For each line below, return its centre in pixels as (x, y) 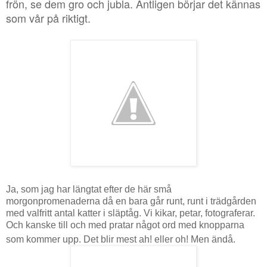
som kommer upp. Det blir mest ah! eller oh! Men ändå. (122, 239)
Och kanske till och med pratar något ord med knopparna (125, 225)
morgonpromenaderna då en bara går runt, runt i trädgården (131, 201)
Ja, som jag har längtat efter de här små (89, 189)
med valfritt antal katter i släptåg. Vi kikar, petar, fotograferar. (131, 213)
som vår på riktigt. (50, 18)
